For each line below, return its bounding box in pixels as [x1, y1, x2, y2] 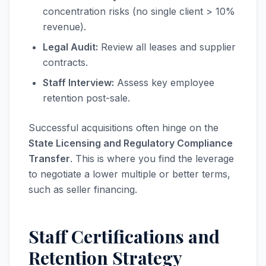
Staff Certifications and [28, 224, 220, 248]
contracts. [43, 56, 88, 68]
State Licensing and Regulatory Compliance [28, 137, 233, 149]
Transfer [28, 153, 70, 164]
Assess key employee [114, 77, 214, 88]
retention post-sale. [43, 92, 130, 104]
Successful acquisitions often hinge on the [28, 122, 218, 134]
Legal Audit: [43, 41, 98, 53]
